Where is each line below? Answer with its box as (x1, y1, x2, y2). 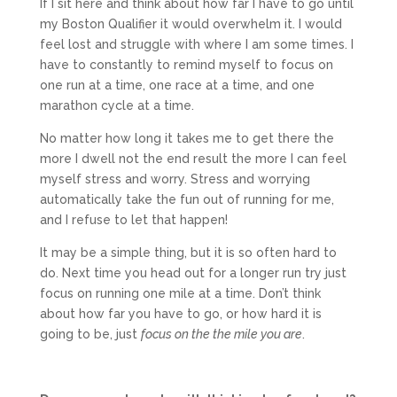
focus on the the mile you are (140, 326, 302, 341)
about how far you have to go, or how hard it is (39, 306, 322, 321)
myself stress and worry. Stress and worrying (39, 171, 310, 186)
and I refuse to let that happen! (39, 212, 228, 227)
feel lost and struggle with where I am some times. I (39, 36, 354, 51)
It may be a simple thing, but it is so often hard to (39, 245, 337, 260)
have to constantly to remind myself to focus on (39, 57, 333, 72)
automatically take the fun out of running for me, (39, 191, 334, 206)
